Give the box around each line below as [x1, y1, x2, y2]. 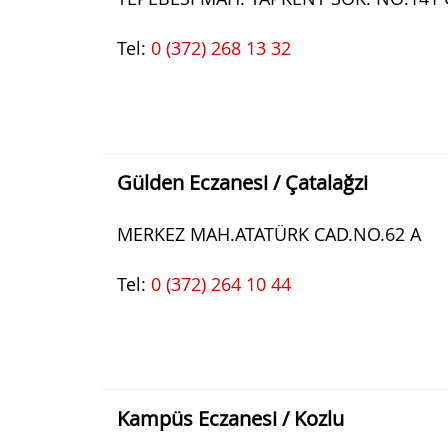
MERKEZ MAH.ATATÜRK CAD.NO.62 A [117, 222, 421, 246]
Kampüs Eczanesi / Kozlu [117, 405, 344, 432]
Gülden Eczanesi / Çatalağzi [117, 169, 368, 196]
